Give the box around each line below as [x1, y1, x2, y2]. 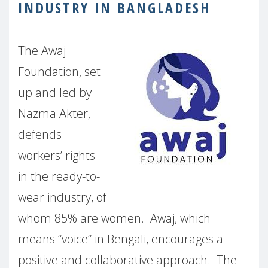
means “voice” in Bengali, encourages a [18, 231, 223, 248]
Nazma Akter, [18, 105, 90, 122]
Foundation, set [18, 63, 100, 80]
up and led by [18, 84, 92, 101]
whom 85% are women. [18, 210, 144, 227]
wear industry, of [18, 189, 106, 206]
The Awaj [18, 42, 66, 59]
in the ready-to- [18, 168, 100, 185]
